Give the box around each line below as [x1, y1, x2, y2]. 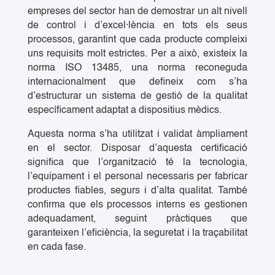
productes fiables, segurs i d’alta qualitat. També [27, 186, 248, 196]
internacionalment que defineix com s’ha [27, 77, 248, 88]
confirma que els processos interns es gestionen [27, 200, 248, 211]
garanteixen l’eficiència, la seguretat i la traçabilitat [27, 228, 248, 239]
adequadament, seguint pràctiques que [27, 214, 248, 225]
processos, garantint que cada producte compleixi [27, 35, 248, 45]
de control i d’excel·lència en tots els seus [27, 21, 248, 31]
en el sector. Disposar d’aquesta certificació [27, 144, 248, 154]
